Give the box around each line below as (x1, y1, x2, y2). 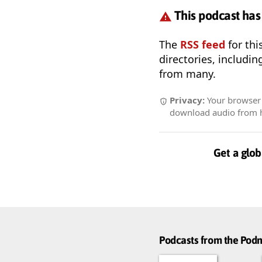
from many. (159, 67, 216, 81)
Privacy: (170, 94, 205, 106)
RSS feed (180, 37, 225, 52)
